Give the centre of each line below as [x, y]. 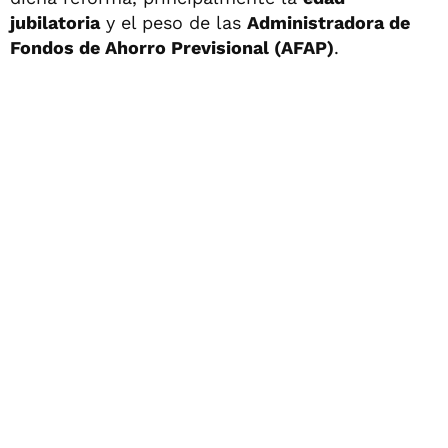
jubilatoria [55, 22]
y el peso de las [173, 22]
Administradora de [328, 22]
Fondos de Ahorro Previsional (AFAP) [172, 47]
